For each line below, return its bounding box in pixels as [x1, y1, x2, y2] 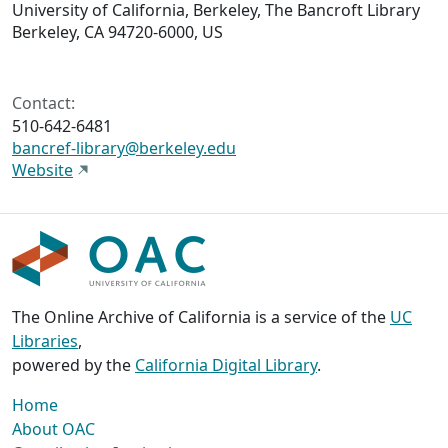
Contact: [12, 91, 75, 114]
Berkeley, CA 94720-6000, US [12, 20, 223, 43]
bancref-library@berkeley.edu [12, 136, 236, 159]
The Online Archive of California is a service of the [12, 305, 390, 328]
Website [12, 158, 73, 181]
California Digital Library [135, 353, 317, 376]
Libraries [12, 329, 78, 352]
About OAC [12, 417, 95, 440]
